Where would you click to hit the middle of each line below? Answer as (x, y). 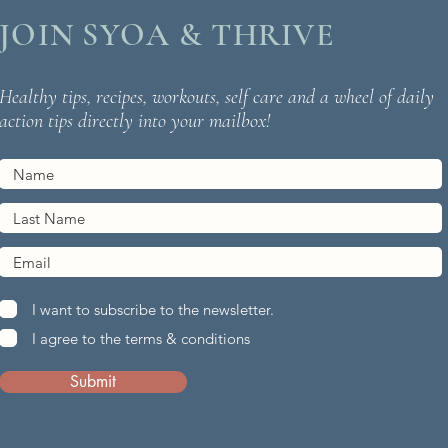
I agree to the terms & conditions (141, 338)
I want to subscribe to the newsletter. (153, 309)
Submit (93, 381)
